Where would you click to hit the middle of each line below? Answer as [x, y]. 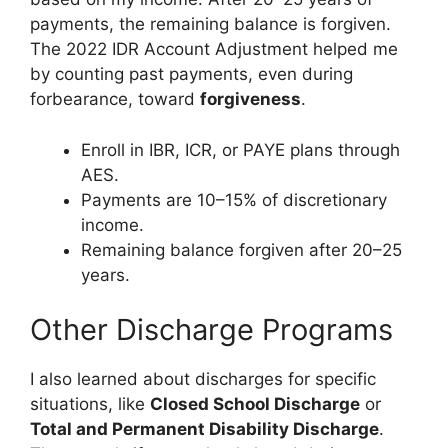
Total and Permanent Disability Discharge [204, 429]
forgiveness [250, 99]
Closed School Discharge [255, 404]
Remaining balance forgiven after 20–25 [241, 249]
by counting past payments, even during [191, 74]
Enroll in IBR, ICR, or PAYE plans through [240, 149]
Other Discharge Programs [211, 329]
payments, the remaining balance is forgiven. [210, 24]
